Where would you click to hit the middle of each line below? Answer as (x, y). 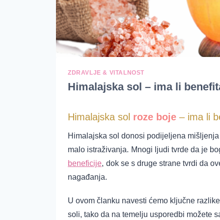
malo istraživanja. (98, 149)
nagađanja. (87, 177)
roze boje (155, 117)
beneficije (85, 163)
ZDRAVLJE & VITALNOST (106, 72)
